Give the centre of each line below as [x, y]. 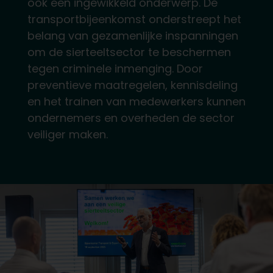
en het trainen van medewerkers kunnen [136, 101]
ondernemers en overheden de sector [131, 118]
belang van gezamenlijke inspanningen [133, 35]
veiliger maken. [67, 134]
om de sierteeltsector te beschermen [129, 52]
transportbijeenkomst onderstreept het [134, 19]
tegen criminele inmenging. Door [115, 68]
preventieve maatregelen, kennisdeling [132, 85]
